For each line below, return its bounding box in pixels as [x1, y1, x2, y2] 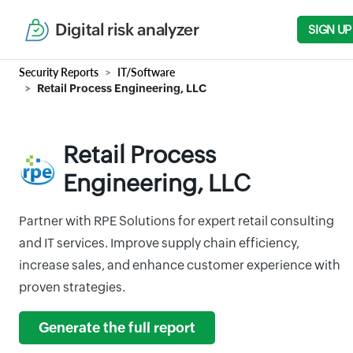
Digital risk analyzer [55, 20, 199, 39]
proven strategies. [19, 280, 125, 295]
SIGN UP [308, 23, 351, 36]
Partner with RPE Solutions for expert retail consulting [19, 214, 334, 229]
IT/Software [117, 65, 175, 79]
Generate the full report [39, 320, 195, 336]
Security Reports [19, 65, 98, 79]
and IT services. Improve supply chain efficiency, [19, 236, 299, 251]
